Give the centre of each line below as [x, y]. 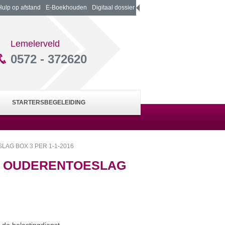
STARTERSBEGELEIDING [48, 102]
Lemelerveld [35, 44]
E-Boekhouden [66, 8]
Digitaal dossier [113, 8]
